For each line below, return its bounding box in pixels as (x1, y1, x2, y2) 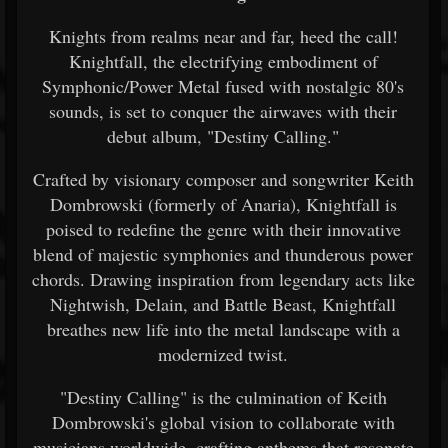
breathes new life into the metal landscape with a (46, 317, 400, 341)
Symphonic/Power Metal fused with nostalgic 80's (42, 74, 404, 98)
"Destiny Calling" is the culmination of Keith (59, 385, 387, 409)
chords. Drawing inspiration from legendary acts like (31, 267, 415, 291)
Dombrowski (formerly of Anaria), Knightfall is (49, 192, 397, 216)
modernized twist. (158, 342, 288, 366)
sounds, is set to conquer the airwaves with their (49, 99, 397, 123)
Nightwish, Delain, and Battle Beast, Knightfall (50, 292, 396, 316)
